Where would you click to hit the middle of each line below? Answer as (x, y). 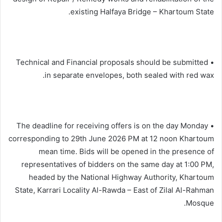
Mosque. (200, 203)
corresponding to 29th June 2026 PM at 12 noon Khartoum (111, 138)
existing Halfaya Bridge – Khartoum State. (142, 11)
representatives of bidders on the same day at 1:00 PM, (118, 164)
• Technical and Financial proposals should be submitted (112, 62)
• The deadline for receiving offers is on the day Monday (112, 125)
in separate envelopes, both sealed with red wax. (129, 75)
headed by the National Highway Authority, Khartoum (121, 177)
